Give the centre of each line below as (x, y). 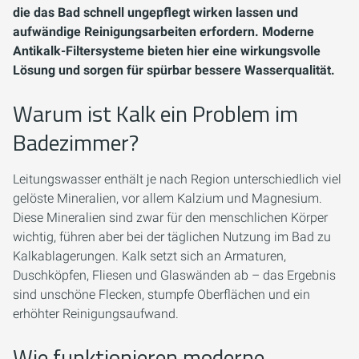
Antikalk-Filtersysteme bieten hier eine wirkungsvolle (167, 51)
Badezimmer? (76, 143)
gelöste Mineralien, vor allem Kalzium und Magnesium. (167, 199)
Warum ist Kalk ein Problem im (155, 114)
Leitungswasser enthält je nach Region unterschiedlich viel (177, 179)
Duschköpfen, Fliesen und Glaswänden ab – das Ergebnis (174, 276)
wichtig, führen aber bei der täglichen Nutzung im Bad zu (172, 237)
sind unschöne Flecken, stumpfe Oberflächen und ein (161, 295)
